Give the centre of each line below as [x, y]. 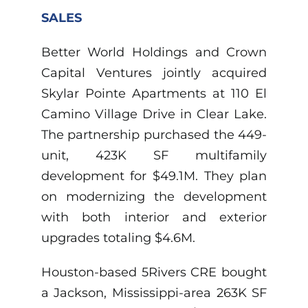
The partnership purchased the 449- [154, 135]
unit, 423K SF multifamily [154, 156]
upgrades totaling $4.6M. [118, 238]
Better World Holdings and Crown [154, 53]
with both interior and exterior [154, 218]
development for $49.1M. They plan [154, 176]
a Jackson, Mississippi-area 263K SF [154, 293]
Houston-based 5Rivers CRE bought [154, 273]
